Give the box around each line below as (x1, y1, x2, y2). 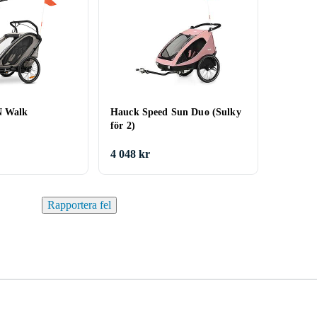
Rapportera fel (47, 199, 111, 211)
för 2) (110, 120, 135, 131)
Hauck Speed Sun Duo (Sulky (110, 107, 241, 117)
